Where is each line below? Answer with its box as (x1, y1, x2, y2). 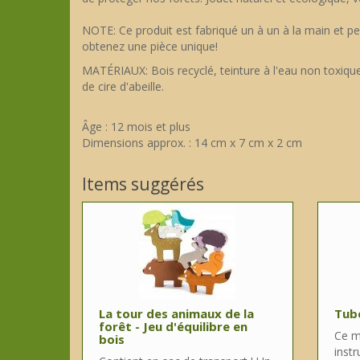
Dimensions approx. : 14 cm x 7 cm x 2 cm (82, 135, 305, 151)
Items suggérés (82, 173, 204, 196)
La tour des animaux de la (99, 305, 254, 322)
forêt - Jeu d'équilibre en (99, 318, 247, 335)
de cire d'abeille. (82, 79, 167, 95)
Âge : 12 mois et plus (82, 119, 190, 135)
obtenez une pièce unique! (82, 39, 218, 55)
